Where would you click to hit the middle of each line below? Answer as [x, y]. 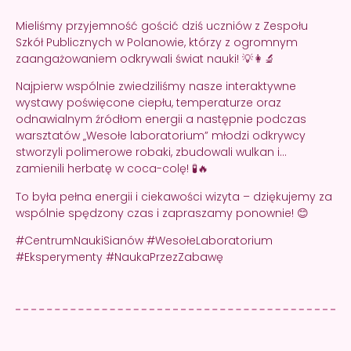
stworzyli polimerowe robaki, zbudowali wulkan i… [151, 152]
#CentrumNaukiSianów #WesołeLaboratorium [144, 241]
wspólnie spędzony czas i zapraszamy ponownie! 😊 [162, 213]
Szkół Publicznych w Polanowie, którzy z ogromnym [157, 42]
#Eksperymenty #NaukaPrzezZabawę [121, 257]
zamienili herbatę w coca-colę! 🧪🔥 [112, 169]
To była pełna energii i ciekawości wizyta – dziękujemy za [174, 196]
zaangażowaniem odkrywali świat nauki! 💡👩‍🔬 [145, 59]
